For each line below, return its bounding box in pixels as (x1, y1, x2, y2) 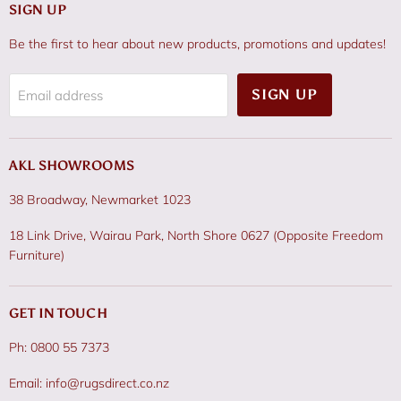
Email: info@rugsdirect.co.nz (9, 375, 169, 392)
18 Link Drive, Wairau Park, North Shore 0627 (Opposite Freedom (9, 227, 383, 244)
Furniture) (9, 247, 64, 264)
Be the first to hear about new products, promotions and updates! (9, 35, 386, 52)
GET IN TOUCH (9, 305, 107, 322)
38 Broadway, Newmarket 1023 (9, 192, 191, 209)
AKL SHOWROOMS (9, 158, 134, 175)
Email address (18, 87, 103, 105)
